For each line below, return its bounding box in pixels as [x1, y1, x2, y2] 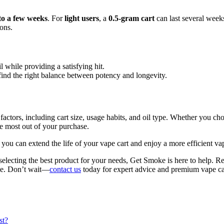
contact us [49, 165, 81, 174]
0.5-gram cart [108, 14, 154, 23]
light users [64, 14, 99, 23]
